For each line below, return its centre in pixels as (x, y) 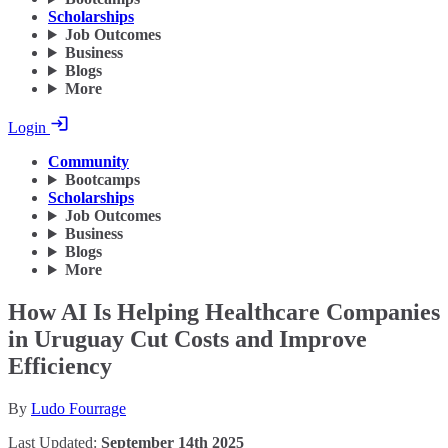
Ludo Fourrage (78, 408)
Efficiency (60, 366)
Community (88, 162)
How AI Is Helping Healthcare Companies (224, 312)
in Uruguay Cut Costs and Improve (187, 339)
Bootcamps (102, 180)
